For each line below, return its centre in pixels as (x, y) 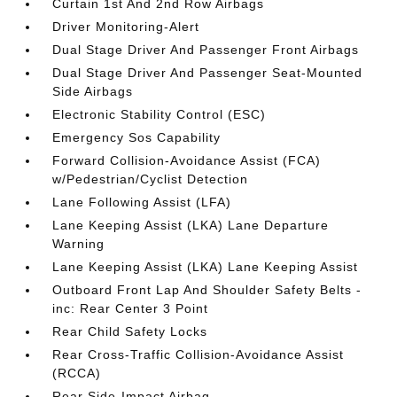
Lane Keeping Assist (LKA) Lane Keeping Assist (206, 267)
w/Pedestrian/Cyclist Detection (151, 179)
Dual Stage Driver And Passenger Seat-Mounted (208, 73)
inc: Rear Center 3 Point (131, 308)
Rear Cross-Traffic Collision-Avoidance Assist (198, 354)
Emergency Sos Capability (137, 137)
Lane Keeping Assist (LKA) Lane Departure (191, 225)
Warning (79, 244)
